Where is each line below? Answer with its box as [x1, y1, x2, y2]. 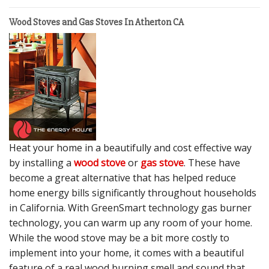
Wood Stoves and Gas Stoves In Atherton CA [9, 16, 184, 29]
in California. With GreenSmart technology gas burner [9, 201, 252, 214]
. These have [184, 156, 240, 169]
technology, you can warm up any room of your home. [9, 216, 252, 229]
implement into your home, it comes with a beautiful [9, 246, 244, 259]
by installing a [9, 156, 74, 169]
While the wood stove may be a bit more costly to [9, 231, 229, 244]
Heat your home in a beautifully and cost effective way [9, 141, 252, 154]
